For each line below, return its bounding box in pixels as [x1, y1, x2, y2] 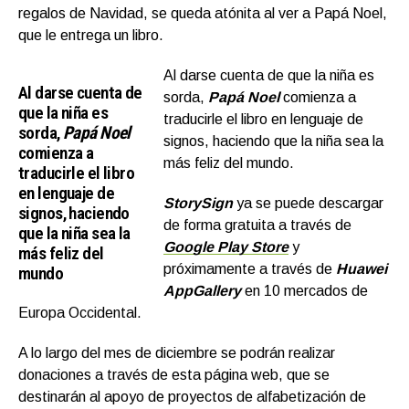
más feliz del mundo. [163, 155, 295, 172]
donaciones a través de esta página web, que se [18, 367, 330, 383]
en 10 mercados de [241, 283, 369, 299]
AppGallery [163, 283, 242, 299]
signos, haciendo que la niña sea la [163, 133, 384, 150]
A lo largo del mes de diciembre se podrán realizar [18, 345, 335, 362]
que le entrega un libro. [18, 27, 163, 44]
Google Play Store [163, 239, 289, 256]
